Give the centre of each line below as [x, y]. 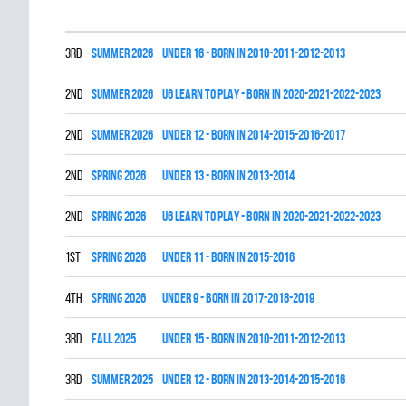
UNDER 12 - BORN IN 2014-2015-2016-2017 [254, 135]
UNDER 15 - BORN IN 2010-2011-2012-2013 [254, 338]
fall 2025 [114, 338]
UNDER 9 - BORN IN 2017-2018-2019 [238, 298]
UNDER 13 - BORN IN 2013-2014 [228, 175]
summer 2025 [122, 379]
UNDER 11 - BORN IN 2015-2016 [228, 257]
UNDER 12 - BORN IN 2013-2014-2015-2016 [254, 379]
